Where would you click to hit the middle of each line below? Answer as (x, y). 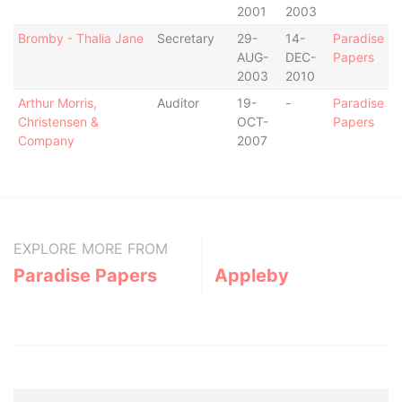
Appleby (252, 275)
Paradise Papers (85, 275)
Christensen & (58, 122)
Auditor (178, 103)
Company (46, 140)
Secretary (185, 38)
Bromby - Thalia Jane (80, 38)
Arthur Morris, (57, 103)
